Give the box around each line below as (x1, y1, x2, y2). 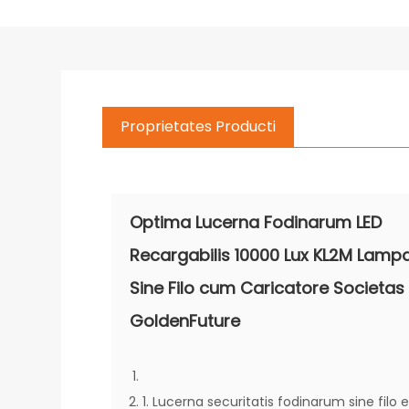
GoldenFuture (130, 309, 241, 332)
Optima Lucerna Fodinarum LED (130, 211, 383, 234)
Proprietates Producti (121, 116, 277, 137)
